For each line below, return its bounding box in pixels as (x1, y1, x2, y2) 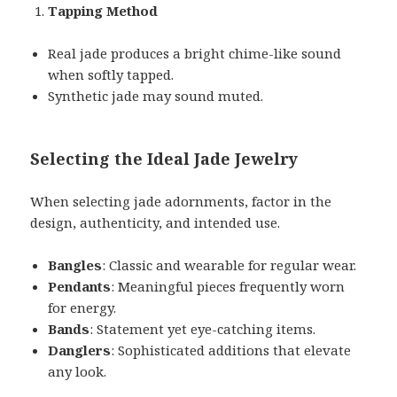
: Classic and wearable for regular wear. (102, 255, 357, 274)
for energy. (48, 298, 117, 316)
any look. (48, 362, 107, 380)
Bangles (48, 255, 103, 274)
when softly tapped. (48, 65, 175, 83)
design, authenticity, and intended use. (30, 213, 281, 231)
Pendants (48, 276, 112, 295)
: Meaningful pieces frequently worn (111, 276, 346, 295)
